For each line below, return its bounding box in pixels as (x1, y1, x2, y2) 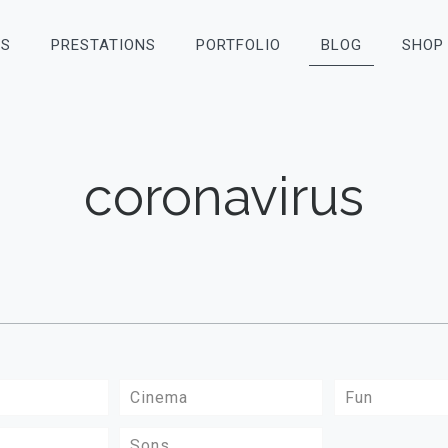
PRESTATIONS (51, 36, 156, 54)
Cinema (130, 388, 189, 408)
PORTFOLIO (196, 36, 281, 54)
